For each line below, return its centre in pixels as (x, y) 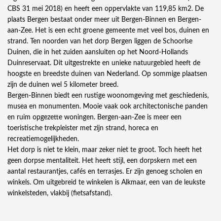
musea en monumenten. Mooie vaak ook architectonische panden (108, 107)
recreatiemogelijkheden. (44, 139)
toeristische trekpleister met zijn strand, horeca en (83, 129)
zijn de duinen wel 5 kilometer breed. (64, 85)
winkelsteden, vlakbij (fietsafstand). (62, 194)
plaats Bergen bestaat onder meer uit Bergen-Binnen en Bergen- (104, 20)
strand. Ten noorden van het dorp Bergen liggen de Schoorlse (100, 42)
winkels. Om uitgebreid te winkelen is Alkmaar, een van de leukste (106, 183)
